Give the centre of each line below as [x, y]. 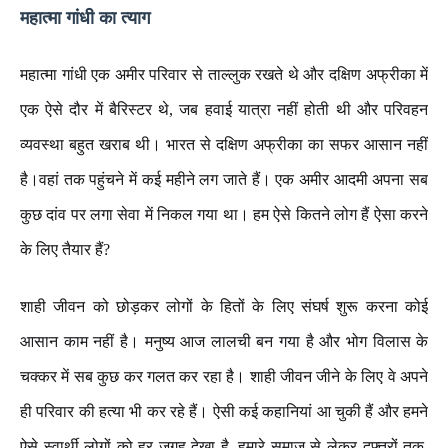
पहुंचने [107, 179]
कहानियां [287, 411]
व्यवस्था [42, 144]
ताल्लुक [229, 74]
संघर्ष [315, 306]
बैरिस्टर [130, 109]
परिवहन [406, 109]
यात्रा [257, 109]
